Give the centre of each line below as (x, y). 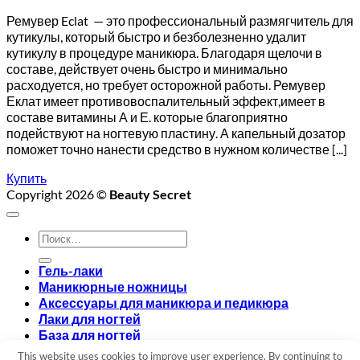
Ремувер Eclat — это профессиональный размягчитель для (180, 20)
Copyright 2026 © (58, 194)
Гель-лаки (71, 270)
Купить (27, 178)
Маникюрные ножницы (113, 286)
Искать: (60, 237)
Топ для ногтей (86, 351)
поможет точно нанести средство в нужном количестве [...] (177, 149)
